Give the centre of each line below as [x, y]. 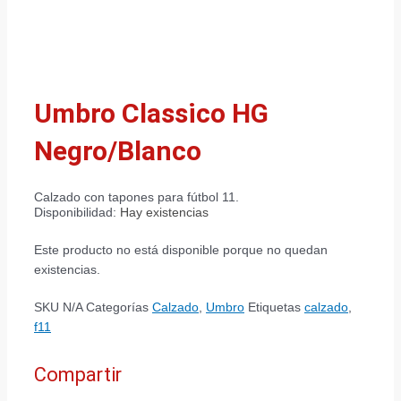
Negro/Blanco [118, 151]
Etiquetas [274, 307]
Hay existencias [164, 213]
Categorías [117, 307]
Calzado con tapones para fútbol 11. [137, 197]
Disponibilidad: [75, 213]
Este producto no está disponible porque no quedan [181, 250]
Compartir [78, 375]
